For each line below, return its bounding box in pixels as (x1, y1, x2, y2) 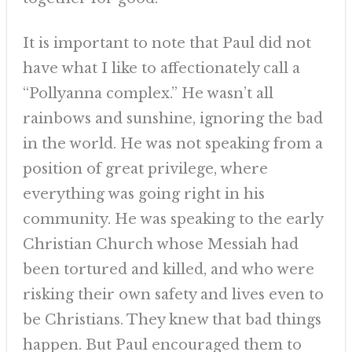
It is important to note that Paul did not (22, 35, 311, 52)
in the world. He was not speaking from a (22, 135, 323, 152)
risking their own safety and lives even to (22, 286, 324, 303)
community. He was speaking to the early (22, 211, 323, 228)
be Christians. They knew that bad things (22, 311, 321, 328)
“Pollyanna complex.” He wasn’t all (22, 85, 273, 102)
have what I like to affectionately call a (22, 60, 300, 77)
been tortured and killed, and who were (22, 261, 314, 278)
